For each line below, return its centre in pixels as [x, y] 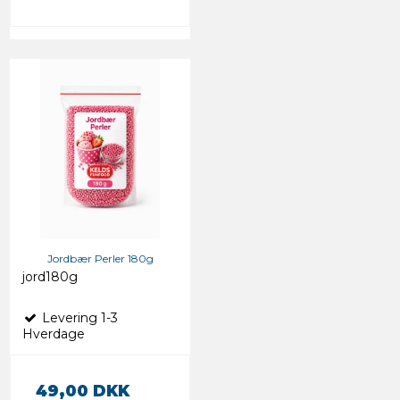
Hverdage [54, 333]
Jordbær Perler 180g [100, 258]
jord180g [50, 276]
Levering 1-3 [78, 317]
